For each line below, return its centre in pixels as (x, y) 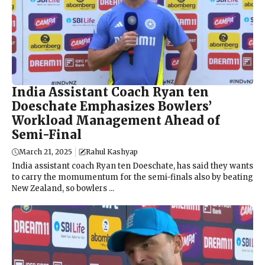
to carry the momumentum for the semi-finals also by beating (132, 177)
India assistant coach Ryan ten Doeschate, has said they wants (132, 166)
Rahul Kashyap (112, 151)
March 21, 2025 (46, 151)
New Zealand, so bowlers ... (63, 188)
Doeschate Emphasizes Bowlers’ (112, 106)
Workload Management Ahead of (116, 120)
